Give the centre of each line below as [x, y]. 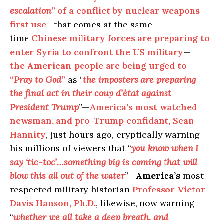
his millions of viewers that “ [70, 148]
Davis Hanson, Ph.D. [53, 203]
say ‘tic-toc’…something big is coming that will [104, 162]
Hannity [28, 134]
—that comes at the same [99, 24]
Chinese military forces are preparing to [121, 38]
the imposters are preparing [139, 79]
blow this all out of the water [67, 175]
